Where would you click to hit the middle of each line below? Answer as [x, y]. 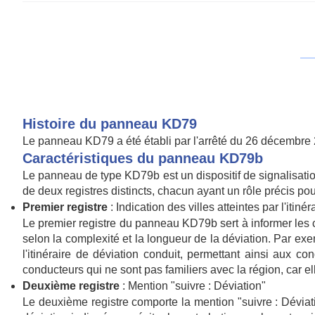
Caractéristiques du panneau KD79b [143, 158]
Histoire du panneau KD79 [110, 124]
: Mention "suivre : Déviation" [193, 286]
